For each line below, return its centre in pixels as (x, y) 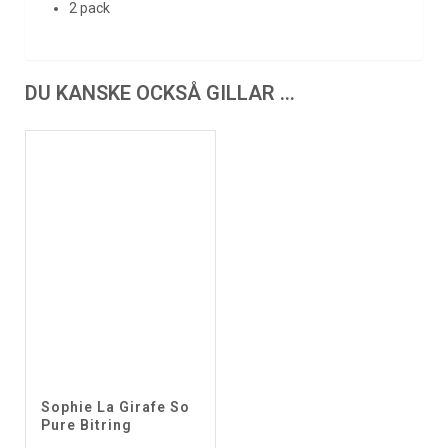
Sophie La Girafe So (115, 406)
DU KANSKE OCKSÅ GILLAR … (160, 92)
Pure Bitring (86, 424)
